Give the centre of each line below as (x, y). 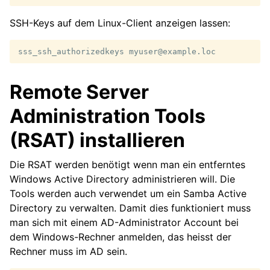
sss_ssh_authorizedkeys (71, 51)
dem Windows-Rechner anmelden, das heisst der (121, 237)
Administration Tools (108, 116)
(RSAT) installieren (97, 140)
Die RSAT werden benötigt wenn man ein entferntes (127, 164)
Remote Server (79, 92)
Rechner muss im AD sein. (68, 251)
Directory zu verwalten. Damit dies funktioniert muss (130, 208)
